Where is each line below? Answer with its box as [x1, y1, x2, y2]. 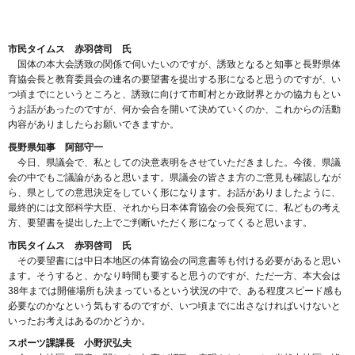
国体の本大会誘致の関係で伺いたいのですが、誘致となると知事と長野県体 [8, 58, 341, 70]
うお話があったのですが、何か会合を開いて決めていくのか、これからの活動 [8, 103, 341, 115]
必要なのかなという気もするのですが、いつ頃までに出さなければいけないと [8, 300, 341, 311]
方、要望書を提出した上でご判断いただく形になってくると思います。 [8, 216, 312, 228]
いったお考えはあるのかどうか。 [8, 315, 151, 326]
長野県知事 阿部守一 [8, 141, 103, 153]
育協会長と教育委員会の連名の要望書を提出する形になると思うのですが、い [8, 73, 341, 85]
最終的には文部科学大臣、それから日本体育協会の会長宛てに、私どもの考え [8, 201, 341, 213]
